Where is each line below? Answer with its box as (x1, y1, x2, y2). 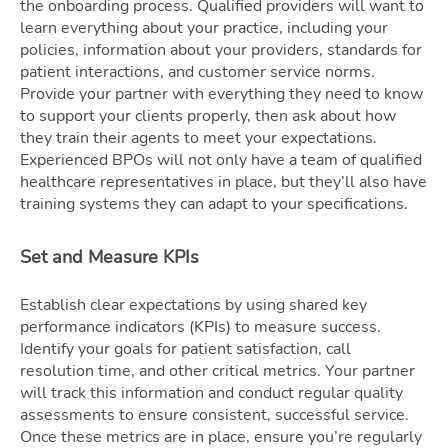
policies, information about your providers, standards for (20, 38, 422, 61)
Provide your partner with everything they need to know (20, 82, 423, 105)
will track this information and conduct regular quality (20, 381, 403, 404)
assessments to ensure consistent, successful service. (20, 403, 409, 426)
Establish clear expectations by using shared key (20, 293, 367, 316)
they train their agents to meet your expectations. (20, 126, 377, 149)
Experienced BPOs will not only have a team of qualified (20, 148, 422, 171)
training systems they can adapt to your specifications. (20, 192, 408, 215)
